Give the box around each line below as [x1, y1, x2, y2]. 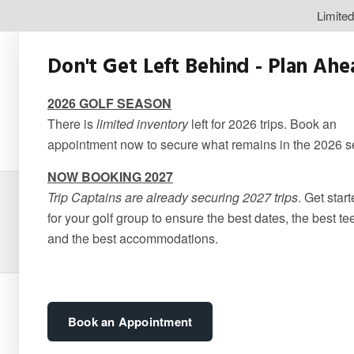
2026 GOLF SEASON [47, 93, 171, 112]
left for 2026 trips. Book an [188, 114, 337, 133]
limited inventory [96, 114, 188, 133]
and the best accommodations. [47, 228, 218, 247]
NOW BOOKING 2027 [47, 167, 173, 186]
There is [47, 114, 96, 133]
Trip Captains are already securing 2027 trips [47, 187, 298, 206]
